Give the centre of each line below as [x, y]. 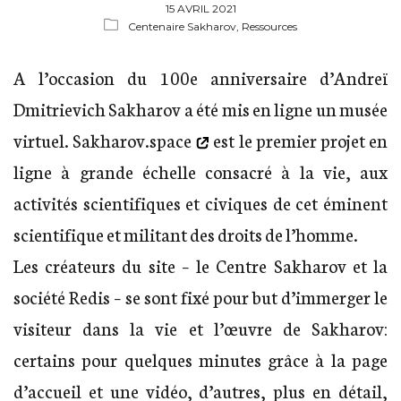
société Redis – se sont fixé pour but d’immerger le [200, 297]
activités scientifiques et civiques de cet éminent [200, 203]
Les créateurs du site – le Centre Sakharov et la [200, 265]
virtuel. [43, 140]
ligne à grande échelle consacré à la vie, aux [200, 171]
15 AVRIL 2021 [200, 9]
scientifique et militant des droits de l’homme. [186, 234]
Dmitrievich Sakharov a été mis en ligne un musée [200, 109]
